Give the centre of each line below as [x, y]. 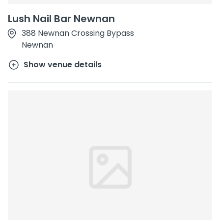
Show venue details [63, 65]
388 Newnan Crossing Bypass [78, 33]
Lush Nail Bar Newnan [61, 19]
